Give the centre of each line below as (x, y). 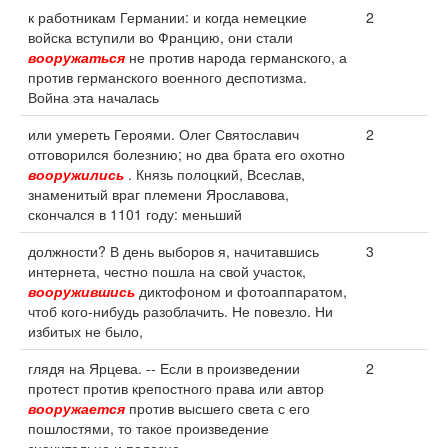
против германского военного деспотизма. (167, 77)
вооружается (76, 408)
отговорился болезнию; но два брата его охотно (186, 154)
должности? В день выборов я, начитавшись (173, 251)
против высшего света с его (217, 408)
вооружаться (76, 57)
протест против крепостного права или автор (176, 388)
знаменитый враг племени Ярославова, (158, 194)
